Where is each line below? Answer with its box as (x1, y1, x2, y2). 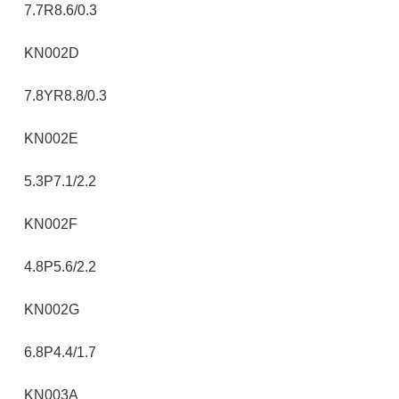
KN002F (24, 216, 77, 232)
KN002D (24, 45, 79, 61)
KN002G (24, 302, 79, 317)
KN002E (24, 131, 78, 146)
